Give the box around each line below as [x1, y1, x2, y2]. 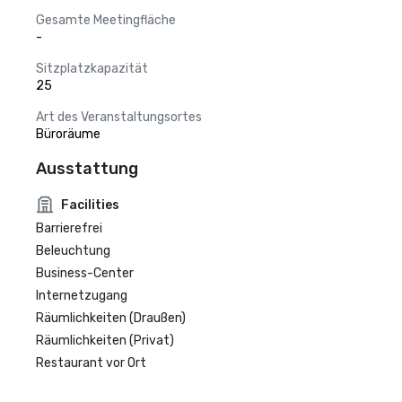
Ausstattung [36, 159, 138, 179]
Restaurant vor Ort [36, 355, 146, 371]
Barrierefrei [36, 221, 102, 236]
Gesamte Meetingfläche [36, 13, 176, 28]
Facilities [61, 197, 119, 213]
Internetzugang [36, 288, 127, 303]
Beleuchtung [36, 243, 110, 258]
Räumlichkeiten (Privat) [36, 333, 174, 348]
